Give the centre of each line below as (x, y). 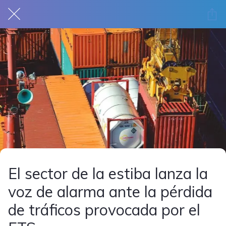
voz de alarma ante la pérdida (110, 192)
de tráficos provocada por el (104, 210)
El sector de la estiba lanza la (108, 174)
